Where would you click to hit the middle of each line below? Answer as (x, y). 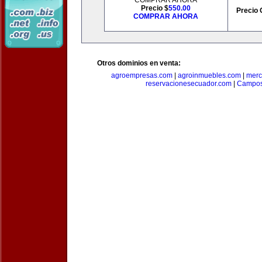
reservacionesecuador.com (189, 84)
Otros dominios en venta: (139, 63)
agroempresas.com (142, 75)
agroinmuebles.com (209, 75)
